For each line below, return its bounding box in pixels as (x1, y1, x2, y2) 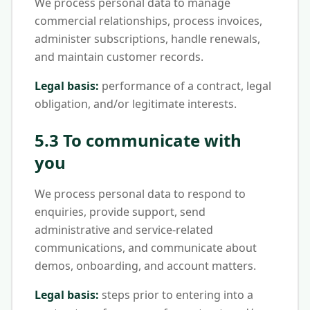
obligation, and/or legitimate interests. (35, 96, 237, 111)
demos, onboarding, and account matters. (35, 258, 256, 273)
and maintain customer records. (35, 49, 203, 64)
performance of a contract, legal (99, 78, 271, 93)
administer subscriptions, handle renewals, (35, 31, 260, 46)
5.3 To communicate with (35, 129, 241, 152)
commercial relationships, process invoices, (35, 13, 262, 28)
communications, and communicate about (35, 240, 257, 255)
